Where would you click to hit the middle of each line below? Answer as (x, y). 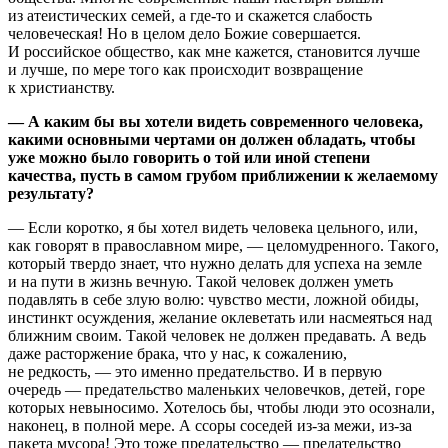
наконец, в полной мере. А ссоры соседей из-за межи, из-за (210, 425)
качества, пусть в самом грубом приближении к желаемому (223, 175)
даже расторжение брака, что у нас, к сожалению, (177, 353)
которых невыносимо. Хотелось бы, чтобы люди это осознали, (221, 407)
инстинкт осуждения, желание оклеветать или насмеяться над (220, 317)
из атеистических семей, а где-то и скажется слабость (190, 15)
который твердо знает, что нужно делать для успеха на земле (215, 263)
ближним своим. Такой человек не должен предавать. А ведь (217, 335)
